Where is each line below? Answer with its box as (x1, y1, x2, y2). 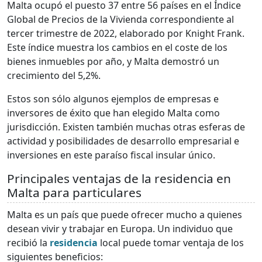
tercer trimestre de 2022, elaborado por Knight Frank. (7, 26, 244, 40)
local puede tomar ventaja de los (98, 236, 244, 249)
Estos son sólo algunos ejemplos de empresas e (7, 92, 219, 105)
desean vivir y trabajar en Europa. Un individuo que (7, 222, 233, 235)
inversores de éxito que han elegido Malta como (7, 106, 220, 119)
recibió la (7, 236, 50, 249)
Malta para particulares (7, 184, 142, 201)
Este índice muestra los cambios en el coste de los (7, 40, 227, 54)
